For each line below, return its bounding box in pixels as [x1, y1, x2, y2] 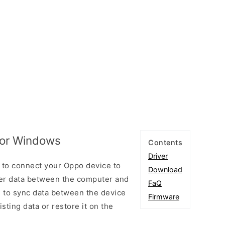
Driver [148, 151, 168, 160]
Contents [148, 138, 182, 147]
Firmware [148, 192, 179, 201]
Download [148, 165, 182, 174]
